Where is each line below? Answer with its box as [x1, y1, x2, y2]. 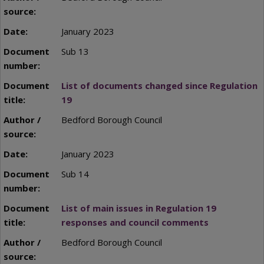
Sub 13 [61, 45, 89, 57]
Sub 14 [61, 167, 89, 180]
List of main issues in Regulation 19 [61, 202, 216, 214]
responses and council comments [61, 216, 209, 228]
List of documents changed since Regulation [61, 79, 258, 91]
